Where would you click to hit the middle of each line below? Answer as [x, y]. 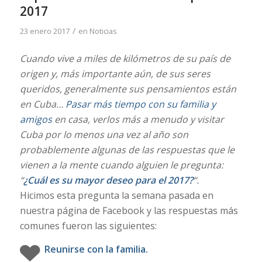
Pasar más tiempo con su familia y [140, 104]
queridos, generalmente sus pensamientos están [128, 89]
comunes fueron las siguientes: [88, 226]
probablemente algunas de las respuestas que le [127, 150]
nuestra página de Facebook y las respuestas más [129, 211]
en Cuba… [42, 104]
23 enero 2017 [44, 31]
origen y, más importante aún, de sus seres [115, 74]
